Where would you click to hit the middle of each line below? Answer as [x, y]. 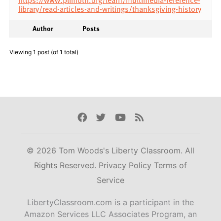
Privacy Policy [126, 166]
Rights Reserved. [66, 166]
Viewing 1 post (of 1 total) [44, 52]
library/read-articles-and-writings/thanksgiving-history [110, 9]
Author [43, 28]
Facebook [98, 117]
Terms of [170, 166]
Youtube [133, 117]
